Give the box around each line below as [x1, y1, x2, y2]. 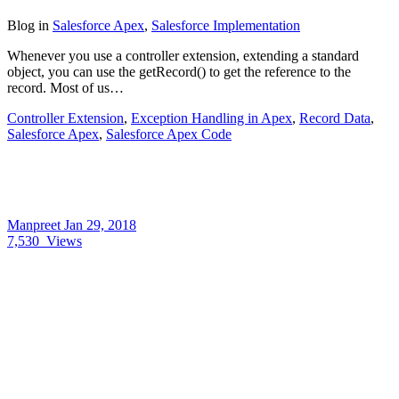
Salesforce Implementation [151, 18, 300, 33]
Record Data [299, 110, 370, 126]
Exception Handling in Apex [131, 110, 292, 126]
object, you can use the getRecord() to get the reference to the [7, 64, 351, 79]
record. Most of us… [7, 80, 124, 95]
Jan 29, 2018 [64, 217, 136, 232]
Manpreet [7, 217, 64, 232]
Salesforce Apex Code [106, 126, 232, 142]
